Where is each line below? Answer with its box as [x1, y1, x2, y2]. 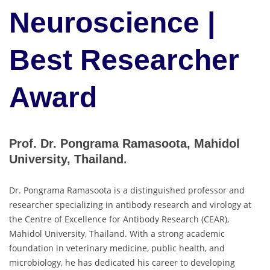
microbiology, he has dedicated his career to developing [9, 256, 235, 268]
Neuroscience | [9, 7, 215, 39]
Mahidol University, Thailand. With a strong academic [9, 227, 225, 239]
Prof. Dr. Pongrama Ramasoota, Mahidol [9, 137, 240, 151]
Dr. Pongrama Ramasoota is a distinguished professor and [9, 184, 245, 196]
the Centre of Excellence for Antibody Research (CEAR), [9, 213, 229, 225]
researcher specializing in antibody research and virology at [9, 198, 251, 210]
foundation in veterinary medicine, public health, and [9, 242, 225, 254]
